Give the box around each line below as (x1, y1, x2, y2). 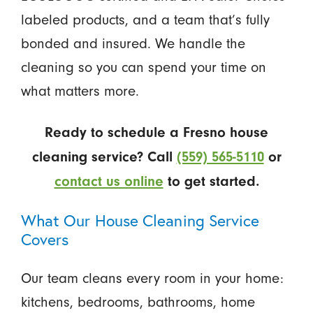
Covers (20, 228, 69, 249)
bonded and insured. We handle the (20, 34, 245, 52)
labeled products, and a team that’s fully (20, 10, 270, 28)
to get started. (163, 173, 259, 189)
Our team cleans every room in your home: (20, 269, 284, 286)
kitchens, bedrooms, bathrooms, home (20, 293, 255, 310)
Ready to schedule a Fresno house (45, 124, 268, 140)
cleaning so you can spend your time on (20, 58, 266, 75)
